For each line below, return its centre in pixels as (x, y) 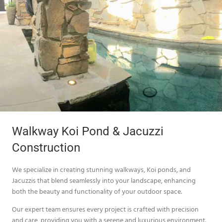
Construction (46, 147)
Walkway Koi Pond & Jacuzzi (88, 131)
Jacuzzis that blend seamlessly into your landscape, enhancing (104, 180)
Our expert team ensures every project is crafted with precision (105, 209)
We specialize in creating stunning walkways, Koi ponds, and (101, 169)
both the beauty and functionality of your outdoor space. (97, 191)
